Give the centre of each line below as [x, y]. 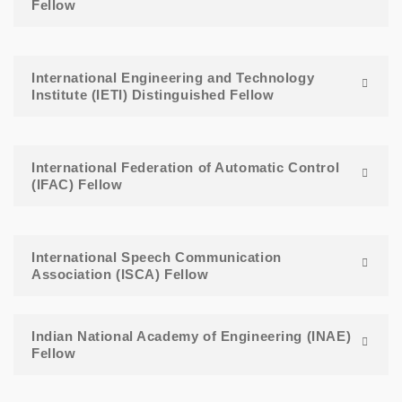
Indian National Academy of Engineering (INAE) [192, 336]
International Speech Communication [157, 258]
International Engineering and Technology [173, 78]
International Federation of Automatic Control [186, 168]
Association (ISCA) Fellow [120, 275]
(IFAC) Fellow [77, 185]
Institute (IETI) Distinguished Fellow [153, 95]
